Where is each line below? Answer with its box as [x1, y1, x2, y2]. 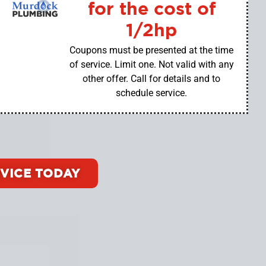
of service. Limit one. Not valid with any [69, 59, 234, 71]
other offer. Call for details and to [83, 73, 221, 85]
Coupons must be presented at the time [69, 45, 234, 56]
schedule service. [116, 87, 188, 99]
